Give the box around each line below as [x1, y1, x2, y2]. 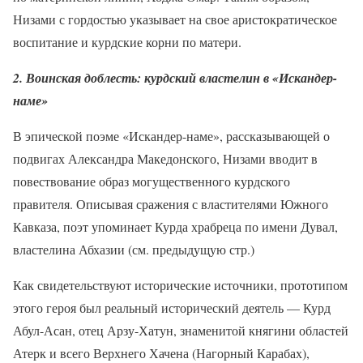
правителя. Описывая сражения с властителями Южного [13, 194, 328, 212]
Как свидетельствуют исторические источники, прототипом [13, 275, 348, 293]
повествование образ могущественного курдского [13, 172, 290, 190]
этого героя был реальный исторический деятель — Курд [13, 298, 331, 316]
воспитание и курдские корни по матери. [13, 32, 241, 50]
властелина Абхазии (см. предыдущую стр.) [13, 240, 254, 258]
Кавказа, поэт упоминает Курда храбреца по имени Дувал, [13, 217, 338, 235]
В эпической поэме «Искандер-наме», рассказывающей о [13, 126, 330, 144]
